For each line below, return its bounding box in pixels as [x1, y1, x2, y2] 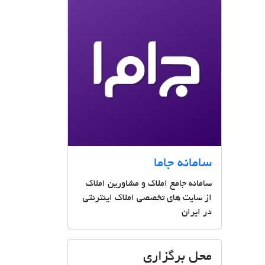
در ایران [182, 207, 212, 217]
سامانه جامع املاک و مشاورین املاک [86, 179, 212, 189]
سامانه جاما [154, 156, 212, 171]
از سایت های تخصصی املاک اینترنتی [83, 193, 212, 203]
